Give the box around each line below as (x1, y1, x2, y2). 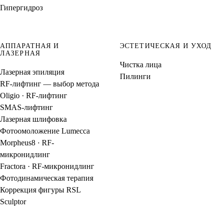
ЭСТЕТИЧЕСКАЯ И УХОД (120, 42, 212, 50)
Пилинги (120, 72, 151, 81)
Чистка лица (120, 60, 162, 69)
